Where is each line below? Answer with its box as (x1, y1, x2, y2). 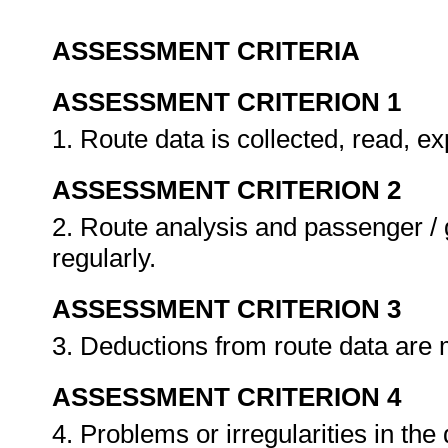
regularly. (52, 243, 163, 273)
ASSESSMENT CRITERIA (52, 36, 360, 66)
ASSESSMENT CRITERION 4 (52, 382, 401, 412)
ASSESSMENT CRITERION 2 (52, 175, 401, 205)
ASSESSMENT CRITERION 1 (52, 87, 401, 117)
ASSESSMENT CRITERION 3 (52, 294, 401, 324)
